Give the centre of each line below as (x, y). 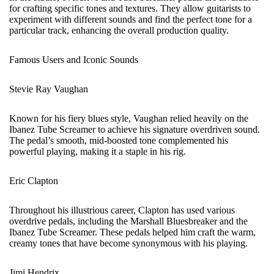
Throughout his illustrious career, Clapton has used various (122, 210)
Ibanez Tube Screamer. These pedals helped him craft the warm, (132, 232)
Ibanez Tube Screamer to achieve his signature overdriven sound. (135, 129)
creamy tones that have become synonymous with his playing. (128, 243)
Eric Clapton (34, 181)
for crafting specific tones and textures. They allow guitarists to (130, 8)
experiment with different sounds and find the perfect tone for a (131, 19)
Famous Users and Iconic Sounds (74, 60)
